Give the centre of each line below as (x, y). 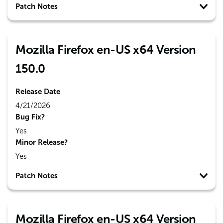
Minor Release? (42, 142)
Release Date (38, 92)
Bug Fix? (30, 117)
